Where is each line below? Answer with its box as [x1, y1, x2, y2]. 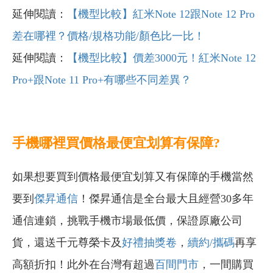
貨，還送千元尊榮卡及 [12, 236, 122, 249]
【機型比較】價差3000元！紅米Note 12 [67, 51, 256, 64]
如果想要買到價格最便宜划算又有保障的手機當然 [12, 170, 253, 183]
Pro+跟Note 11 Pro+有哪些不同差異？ [12, 73, 191, 86]
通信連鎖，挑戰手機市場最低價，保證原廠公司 [12, 214, 243, 227]
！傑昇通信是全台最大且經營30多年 [78, 192, 253, 205]
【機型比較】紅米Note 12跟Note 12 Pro [67, 7, 255, 20]
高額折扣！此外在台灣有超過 [12, 258, 155, 271]
